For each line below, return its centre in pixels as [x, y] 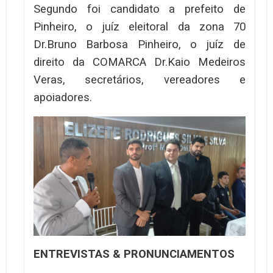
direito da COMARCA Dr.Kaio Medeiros [140, 62]
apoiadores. [63, 98]
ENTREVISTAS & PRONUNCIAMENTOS [134, 254]
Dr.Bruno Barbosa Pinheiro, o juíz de [140, 45]
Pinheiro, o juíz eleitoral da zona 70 [140, 27]
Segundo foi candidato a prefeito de [140, 9]
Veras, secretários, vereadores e [140, 80]
